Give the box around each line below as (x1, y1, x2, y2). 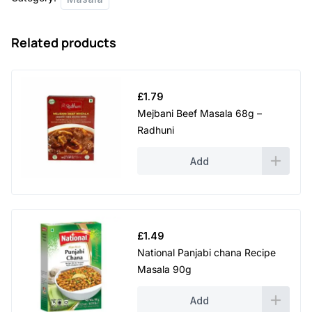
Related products (11, 33, 116, 51)
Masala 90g (137, 263, 192, 276)
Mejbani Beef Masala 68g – (137, 107, 262, 120)
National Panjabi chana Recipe (137, 247, 276, 259)
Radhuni (137, 124, 174, 136)
